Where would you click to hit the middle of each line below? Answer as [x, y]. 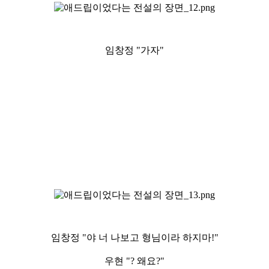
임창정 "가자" [134, 50]
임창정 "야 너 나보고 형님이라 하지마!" [134, 237]
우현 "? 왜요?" [134, 261]
